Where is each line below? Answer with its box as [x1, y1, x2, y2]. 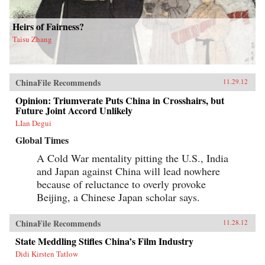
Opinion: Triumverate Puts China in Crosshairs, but [15, 93, 224, 108]
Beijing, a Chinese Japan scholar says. [37, 190, 200, 205]
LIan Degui [15, 118, 51, 129]
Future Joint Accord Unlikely [15, 104, 132, 118]
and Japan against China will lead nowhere [37, 164, 220, 179]
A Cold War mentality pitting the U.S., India [37, 151, 228, 166]
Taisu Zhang [12, 34, 52, 45]
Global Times [15, 133, 69, 147]
